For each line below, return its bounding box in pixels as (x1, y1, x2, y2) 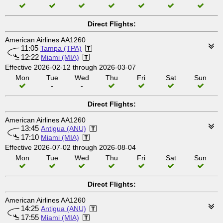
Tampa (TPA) (40, 44, 82, 52)
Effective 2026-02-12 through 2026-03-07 (5, 63, 136, 71)
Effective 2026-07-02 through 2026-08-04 (5, 143, 136, 151)
